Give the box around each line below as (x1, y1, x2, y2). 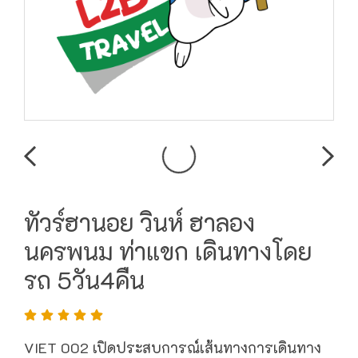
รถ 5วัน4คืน (24, 265, 145, 296)
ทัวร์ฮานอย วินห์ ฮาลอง (24, 207, 255, 238)
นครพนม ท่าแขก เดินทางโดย (24, 236, 312, 267)
